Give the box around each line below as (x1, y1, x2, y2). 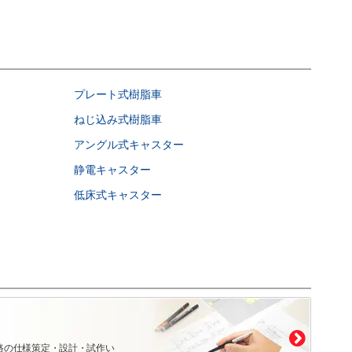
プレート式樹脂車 (74, 87, 162, 101)
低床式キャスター (74, 188, 162, 201)
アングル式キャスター (74, 137, 184, 151)
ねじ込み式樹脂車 (74, 112, 162, 126)
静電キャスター (74, 163, 151, 176)
